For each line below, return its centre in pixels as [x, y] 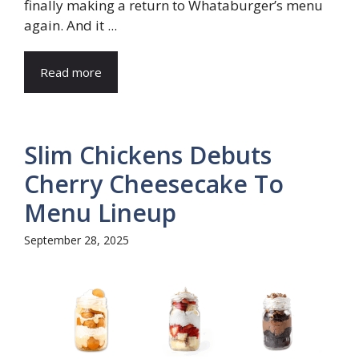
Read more [71, 72]
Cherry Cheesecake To [154, 184]
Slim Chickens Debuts [148, 155]
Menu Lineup [100, 212]
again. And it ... [71, 25]
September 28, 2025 [77, 240]
